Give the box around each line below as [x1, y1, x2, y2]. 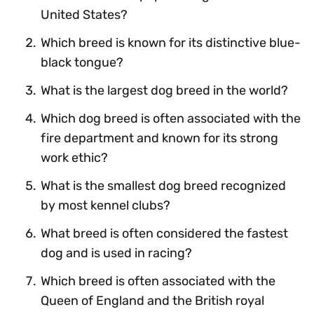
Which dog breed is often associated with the [41, 110, 301, 126]
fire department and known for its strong [41, 130, 278, 146]
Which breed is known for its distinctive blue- [41, 34, 301, 50]
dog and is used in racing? [41, 245, 192, 261]
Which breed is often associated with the [41, 273, 275, 289]
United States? [41, 6, 128, 22]
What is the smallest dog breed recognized [41, 177, 286, 193]
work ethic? [41, 149, 108, 165]
